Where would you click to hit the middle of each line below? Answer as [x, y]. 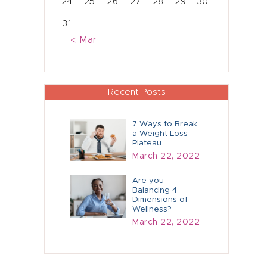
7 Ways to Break [165, 124]
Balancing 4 [155, 191]
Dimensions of [160, 200]
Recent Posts [136, 92]
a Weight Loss [160, 133]
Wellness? [152, 210]
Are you [148, 181]
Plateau [147, 143]
